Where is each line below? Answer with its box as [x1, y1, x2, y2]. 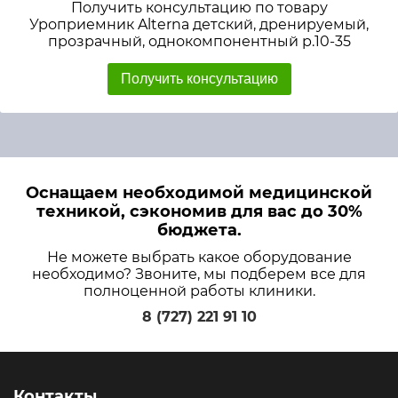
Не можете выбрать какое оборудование [46, 249, 352, 266]
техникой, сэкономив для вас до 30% [36, 202, 362, 221]
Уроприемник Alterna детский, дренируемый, [29, 16, 369, 33]
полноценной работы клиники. [83, 283, 315, 299]
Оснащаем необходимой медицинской [26, 183, 372, 203]
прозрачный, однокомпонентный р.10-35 [47, 33, 351, 50]
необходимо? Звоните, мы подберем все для [32, 266, 366, 283]
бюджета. [156, 220, 242, 240]
